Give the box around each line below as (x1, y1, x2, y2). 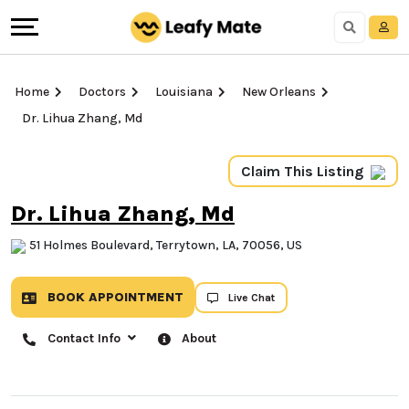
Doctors (79, 84, 126, 100)
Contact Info (47, 330, 124, 347)
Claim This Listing (241, 163, 363, 180)
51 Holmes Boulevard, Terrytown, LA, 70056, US (29, 237, 302, 254)
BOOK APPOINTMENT (44, 289, 184, 306)
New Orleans (242, 84, 316, 100)
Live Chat (228, 290, 275, 304)
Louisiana (155, 84, 213, 100)
